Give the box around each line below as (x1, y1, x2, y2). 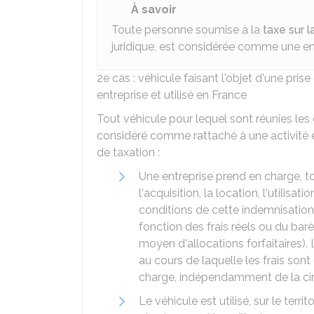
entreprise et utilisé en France (97, 88, 247, 102)
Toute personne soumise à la (111, 23, 263, 36)
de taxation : (97, 146, 160, 159)
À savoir (131, 3, 177, 16)
